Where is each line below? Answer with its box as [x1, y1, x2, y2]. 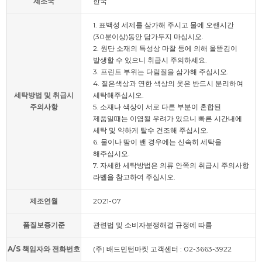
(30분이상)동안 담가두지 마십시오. [93, 32, 204, 41]
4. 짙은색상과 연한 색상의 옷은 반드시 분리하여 [93, 78, 243, 88]
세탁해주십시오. [93, 90, 144, 99]
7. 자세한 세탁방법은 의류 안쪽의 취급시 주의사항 [93, 160, 249, 170]
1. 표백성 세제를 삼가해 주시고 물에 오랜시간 [93, 20, 234, 29]
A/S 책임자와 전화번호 [7, 244, 80, 253]
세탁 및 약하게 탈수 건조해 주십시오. [93, 125, 209, 135]
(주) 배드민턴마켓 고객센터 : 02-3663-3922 [93, 244, 232, 253]
